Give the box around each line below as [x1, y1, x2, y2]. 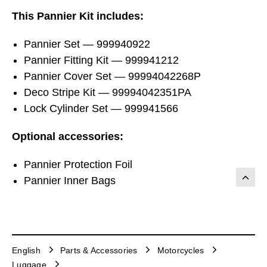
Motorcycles [157, 246, 204, 256]
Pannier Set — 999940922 [24, 38, 150, 50]
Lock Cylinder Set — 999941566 [24, 102, 178, 114]
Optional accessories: [12, 130, 123, 142]
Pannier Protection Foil [24, 158, 132, 170]
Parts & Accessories [60, 246, 138, 256]
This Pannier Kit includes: [12, 10, 144, 22]
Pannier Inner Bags [24, 174, 116, 187]
